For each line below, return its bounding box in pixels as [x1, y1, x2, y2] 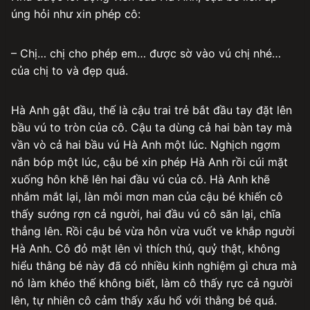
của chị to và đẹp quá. [11, 63, 128, 77]
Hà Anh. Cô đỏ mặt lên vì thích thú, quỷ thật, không [11, 241, 280, 255]
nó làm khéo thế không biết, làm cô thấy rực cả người [11, 275, 293, 290]
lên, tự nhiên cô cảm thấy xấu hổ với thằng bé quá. [11, 293, 277, 307]
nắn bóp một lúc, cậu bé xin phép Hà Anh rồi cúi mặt [11, 154, 288, 169]
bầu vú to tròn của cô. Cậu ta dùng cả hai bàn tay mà [11, 120, 292, 134]
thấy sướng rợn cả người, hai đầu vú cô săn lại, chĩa [11, 206, 281, 221]
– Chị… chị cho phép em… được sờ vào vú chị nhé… [11, 46, 281, 60]
